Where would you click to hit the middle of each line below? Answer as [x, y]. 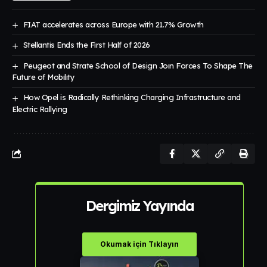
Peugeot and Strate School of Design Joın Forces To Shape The [138, 65]
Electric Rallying [40, 109]
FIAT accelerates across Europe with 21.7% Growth [113, 24]
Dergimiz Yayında [139, 205]
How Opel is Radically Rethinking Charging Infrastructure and [132, 97]
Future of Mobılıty [44, 77]
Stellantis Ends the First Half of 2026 [86, 45]
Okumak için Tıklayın [139, 244]
